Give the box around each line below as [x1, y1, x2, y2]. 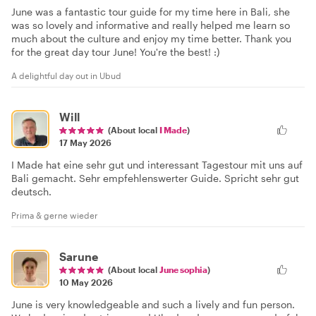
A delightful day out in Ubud [11, 71, 121, 81]
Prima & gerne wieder [11, 210, 98, 221]
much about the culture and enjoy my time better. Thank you [11, 32, 291, 45]
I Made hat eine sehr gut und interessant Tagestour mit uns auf [11, 159, 303, 171]
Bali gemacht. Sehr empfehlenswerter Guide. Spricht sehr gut [11, 172, 299, 185]
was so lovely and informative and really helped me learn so [11, 19, 290, 32]
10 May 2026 [59, 277, 113, 288]
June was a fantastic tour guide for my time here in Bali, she [11, 6, 290, 18]
